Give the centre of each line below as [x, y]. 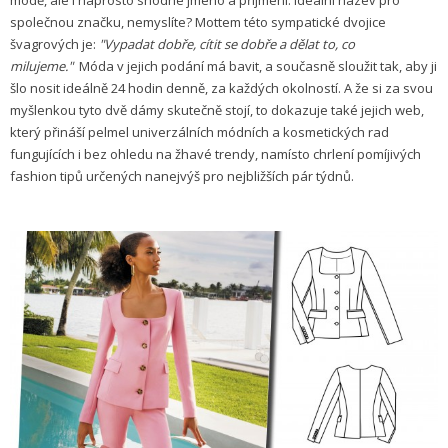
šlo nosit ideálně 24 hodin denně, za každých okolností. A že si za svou [221, 87]
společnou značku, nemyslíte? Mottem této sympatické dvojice [198, 21]
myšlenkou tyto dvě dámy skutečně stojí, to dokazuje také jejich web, [217, 109]
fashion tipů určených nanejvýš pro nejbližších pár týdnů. [183, 175]
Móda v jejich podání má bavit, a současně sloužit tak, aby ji [258, 65]
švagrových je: [54, 43]
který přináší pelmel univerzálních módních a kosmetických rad [199, 131]
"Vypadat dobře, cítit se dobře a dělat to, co [227, 43]
